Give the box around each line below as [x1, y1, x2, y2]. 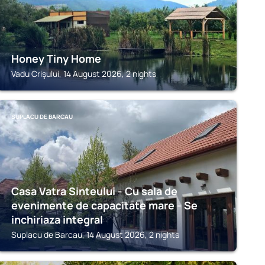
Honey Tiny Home [11, 51, 101, 66]
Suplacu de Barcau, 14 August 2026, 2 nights [11, 229, 179, 240]
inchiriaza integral [11, 212, 103, 227]
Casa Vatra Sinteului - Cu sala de [11, 184, 177, 198]
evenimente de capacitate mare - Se [11, 198, 198, 212]
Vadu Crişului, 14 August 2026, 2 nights [11, 68, 156, 79]
